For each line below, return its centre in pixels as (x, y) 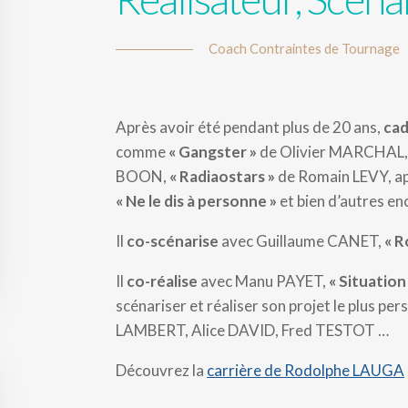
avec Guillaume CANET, (301, 241)
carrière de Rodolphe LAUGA (306, 370)
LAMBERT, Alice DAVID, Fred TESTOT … (252, 330)
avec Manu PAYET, (263, 281)
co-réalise (162, 281)
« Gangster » (213, 152)
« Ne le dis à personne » (196, 201)
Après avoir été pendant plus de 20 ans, (250, 127)
